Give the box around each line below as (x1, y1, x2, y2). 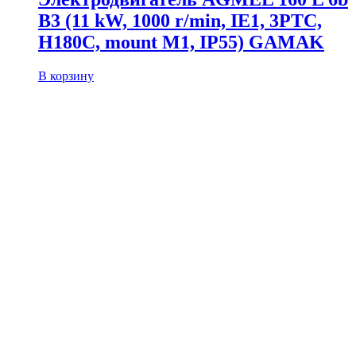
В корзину (38, 68, 94, 83)
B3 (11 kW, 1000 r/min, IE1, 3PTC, (38, 10, 322, 31)
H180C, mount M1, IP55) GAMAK (38, 31, 324, 52)
